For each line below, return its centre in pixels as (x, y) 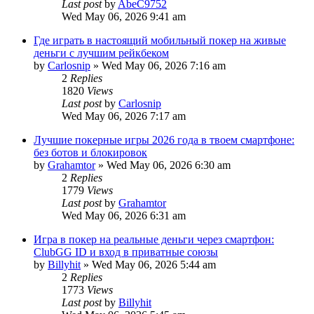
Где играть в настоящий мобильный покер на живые (160, 40)
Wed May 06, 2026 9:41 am (124, 16)
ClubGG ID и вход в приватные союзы (126, 252)
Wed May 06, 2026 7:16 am (164, 65)
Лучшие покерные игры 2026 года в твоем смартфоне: (164, 139)
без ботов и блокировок (90, 152)
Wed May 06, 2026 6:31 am (124, 215)
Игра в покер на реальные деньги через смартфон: (154, 239)
